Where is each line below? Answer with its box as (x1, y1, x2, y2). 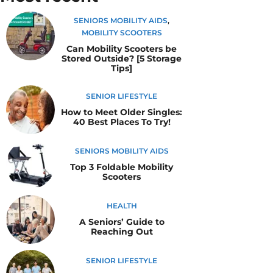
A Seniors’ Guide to (79, 216, 165, 227)
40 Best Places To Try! (73, 116, 171, 127)
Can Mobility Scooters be (66, 43, 177, 54)
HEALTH (106, 200, 137, 210)
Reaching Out (90, 225, 153, 237)
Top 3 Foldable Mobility (70, 161, 173, 172)
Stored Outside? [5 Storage (62, 53, 182, 64)
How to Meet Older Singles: (61, 106, 182, 118)
